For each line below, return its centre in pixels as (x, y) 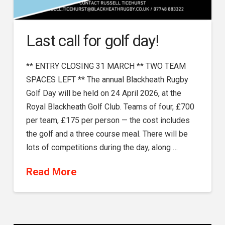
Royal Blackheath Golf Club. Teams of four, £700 (110, 107)
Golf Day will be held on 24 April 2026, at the (103, 93)
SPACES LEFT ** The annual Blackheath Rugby (107, 80)
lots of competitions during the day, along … (102, 148)
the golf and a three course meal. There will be (107, 134)
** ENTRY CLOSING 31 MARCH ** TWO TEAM (106, 66)
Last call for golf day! (92, 41)
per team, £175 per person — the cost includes (108, 121)
